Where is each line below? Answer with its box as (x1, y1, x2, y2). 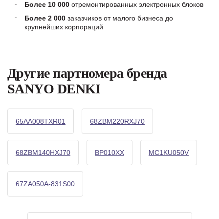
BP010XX (95, 149, 124, 156)
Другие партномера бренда (7, 66, 167, 81)
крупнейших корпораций (24, 23, 103, 31)
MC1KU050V (149, 149, 189, 156)
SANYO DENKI (7, 81, 101, 96)
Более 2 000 (24, 14, 66, 22)
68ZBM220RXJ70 (90, 117, 145, 125)
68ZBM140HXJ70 (16, 149, 70, 156)
